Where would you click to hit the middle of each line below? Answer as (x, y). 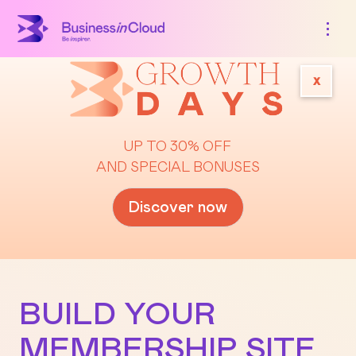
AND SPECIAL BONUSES (178, 168)
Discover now (178, 208)
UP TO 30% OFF (178, 147)
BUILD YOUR (117, 315)
